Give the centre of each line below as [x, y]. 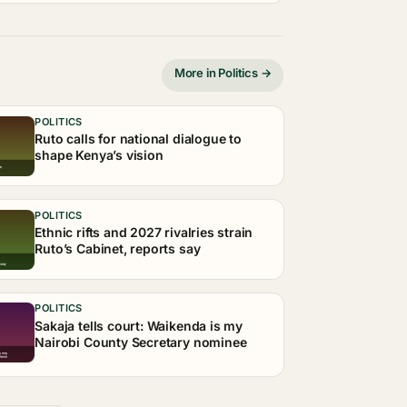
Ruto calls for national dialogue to [138, 139]
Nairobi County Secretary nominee [141, 342]
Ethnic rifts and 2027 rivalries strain [144, 232]
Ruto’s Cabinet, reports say [118, 248]
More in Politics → [223, 72]
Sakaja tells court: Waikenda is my [139, 325]
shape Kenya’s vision [99, 155]
